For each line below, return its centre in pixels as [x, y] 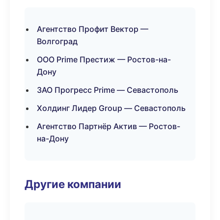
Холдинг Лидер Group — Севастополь [111, 108]
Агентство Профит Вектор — [93, 29]
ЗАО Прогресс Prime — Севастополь [108, 90]
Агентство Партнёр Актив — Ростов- [109, 126]
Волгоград [57, 41]
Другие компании [73, 184]
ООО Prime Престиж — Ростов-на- [104, 59]
